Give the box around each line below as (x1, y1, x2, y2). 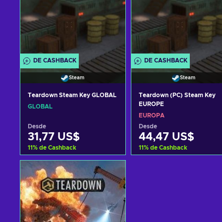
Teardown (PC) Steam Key (138, 92, 216, 99)
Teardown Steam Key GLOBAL (28, 92, 116, 99)
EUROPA (138, 112, 165, 119)
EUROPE (138, 101, 164, 108)
